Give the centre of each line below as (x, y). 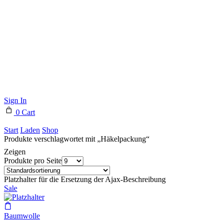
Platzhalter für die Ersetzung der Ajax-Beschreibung (85, 180)
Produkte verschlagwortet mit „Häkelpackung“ (77, 139)
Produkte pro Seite (33, 161)
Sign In (15, 101)
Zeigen (15, 152)
